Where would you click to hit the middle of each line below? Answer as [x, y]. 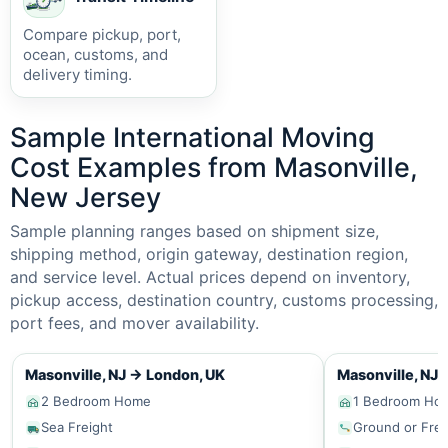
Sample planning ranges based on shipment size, [194, 231]
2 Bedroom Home [96, 401]
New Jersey [85, 197]
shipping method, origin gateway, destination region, [209, 254]
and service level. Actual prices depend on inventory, [210, 277]
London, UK [184, 374]
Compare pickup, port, [102, 34]
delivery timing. [77, 74]
